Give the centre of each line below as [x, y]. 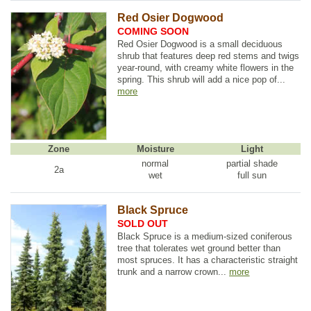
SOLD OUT [143, 223]
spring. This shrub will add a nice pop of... [202, 80]
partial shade [252, 164]
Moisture [155, 149]
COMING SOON [153, 31]
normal [155, 164]
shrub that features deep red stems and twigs [209, 56]
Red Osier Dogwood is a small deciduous [200, 44]
